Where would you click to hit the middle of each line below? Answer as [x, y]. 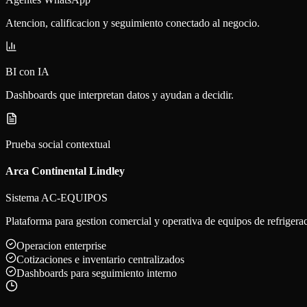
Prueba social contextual [58, 144]
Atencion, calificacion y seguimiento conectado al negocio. [133, 23]
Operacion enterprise [61, 246]
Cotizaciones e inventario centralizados [100, 260]
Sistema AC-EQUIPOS [57, 198]
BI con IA [27, 71]
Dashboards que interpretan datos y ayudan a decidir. [120, 95]
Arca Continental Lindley [65, 171]
